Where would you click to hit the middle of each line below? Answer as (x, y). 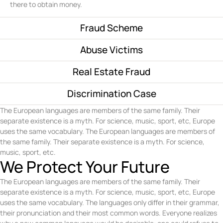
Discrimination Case (111, 94)
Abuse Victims (111, 50)
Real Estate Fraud (111, 72)
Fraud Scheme (111, 28)
